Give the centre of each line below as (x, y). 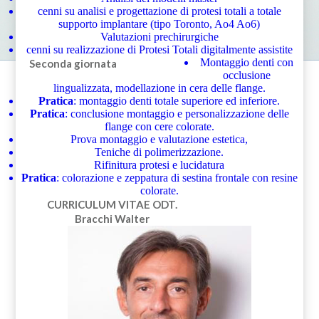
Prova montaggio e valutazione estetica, (159, 139)
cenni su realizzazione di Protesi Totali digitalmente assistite (159, 49)
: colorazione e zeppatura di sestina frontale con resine (177, 177)
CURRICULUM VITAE (100, 204)
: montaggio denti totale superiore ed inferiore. (177, 100)
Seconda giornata (73, 63)
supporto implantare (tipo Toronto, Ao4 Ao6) (159, 23)
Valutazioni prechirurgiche (159, 36)
